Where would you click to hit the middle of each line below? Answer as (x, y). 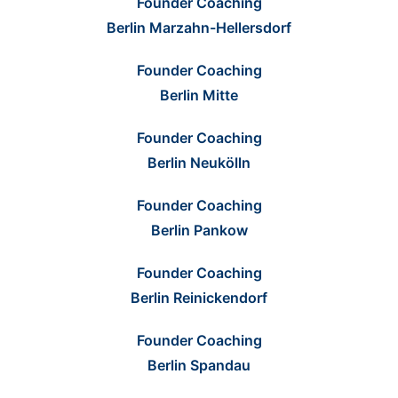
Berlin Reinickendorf (199, 297)
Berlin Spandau (199, 365)
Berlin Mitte (199, 95)
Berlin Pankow (199, 230)
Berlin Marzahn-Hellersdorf (199, 27)
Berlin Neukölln (199, 162)
